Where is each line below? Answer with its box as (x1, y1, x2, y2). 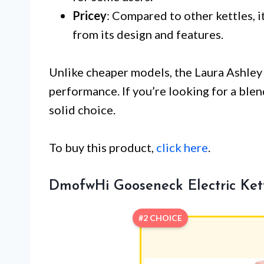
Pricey (72, 8, 107, 22)
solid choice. (49, 102, 115, 117)
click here (156, 140, 208, 154)
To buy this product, (49, 140, 156, 154)
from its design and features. (72, 27, 223, 41)
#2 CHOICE (138, 212, 182, 223)
